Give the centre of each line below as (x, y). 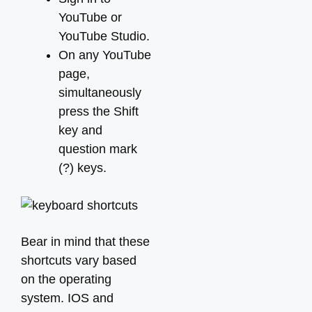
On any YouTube (105, 55)
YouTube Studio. (104, 36)
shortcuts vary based (79, 260)
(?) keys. (83, 168)
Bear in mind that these (85, 242)
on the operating (66, 279)
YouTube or (90, 17)
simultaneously (100, 93)
